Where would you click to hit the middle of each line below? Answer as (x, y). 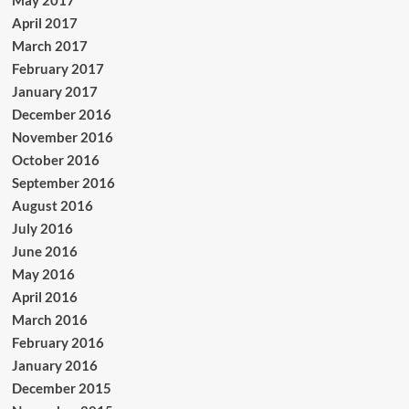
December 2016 (61, 114)
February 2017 (58, 68)
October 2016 (55, 159)
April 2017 (44, 22)
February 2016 (58, 342)
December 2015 (61, 388)
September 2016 (63, 182)
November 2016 (62, 136)
